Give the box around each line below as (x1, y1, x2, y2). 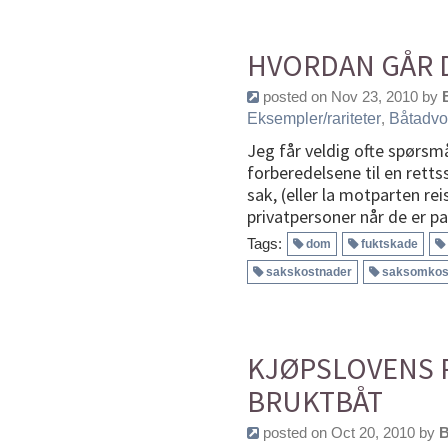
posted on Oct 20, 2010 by (259, 423, 439, 441)
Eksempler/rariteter (247, 109, 381, 127)
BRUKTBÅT (247, 381, 383, 420)
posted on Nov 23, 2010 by (259, 87, 442, 105)
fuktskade (361, 236, 418, 251)
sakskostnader (266, 264, 352, 279)
